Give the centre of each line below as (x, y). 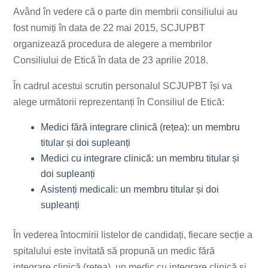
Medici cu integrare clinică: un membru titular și (140, 158)
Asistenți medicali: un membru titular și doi (130, 189)
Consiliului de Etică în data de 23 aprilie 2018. (111, 60)
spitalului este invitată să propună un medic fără (114, 251)
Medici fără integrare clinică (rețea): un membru (141, 127)
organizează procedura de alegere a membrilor (113, 44)
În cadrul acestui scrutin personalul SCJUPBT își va (123, 86)
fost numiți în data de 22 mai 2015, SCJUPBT (109, 28)
